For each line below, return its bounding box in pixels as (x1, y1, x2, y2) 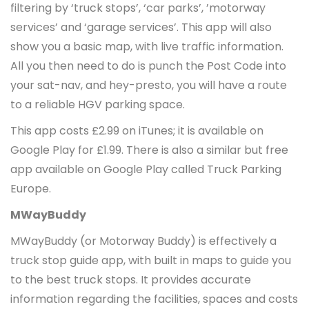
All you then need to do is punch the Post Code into (10, 57, 286, 74)
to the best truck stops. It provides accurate (10, 271, 251, 288)
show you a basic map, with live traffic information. (10, 38, 283, 54)
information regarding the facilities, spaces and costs (10, 290, 298, 307)
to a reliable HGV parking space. (10, 96, 185, 112)
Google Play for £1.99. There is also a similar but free (10, 141, 288, 158)
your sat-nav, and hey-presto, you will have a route (10, 77, 287, 93)
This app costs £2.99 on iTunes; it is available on (10, 122, 263, 139)
